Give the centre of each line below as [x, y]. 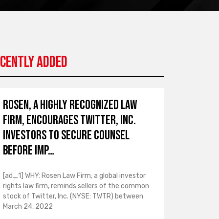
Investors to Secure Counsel [66, 136]
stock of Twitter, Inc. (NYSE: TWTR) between [73, 196]
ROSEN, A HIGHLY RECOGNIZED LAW [70, 105]
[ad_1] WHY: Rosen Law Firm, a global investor [74, 176]
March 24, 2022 [28, 207]
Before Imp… [28, 151]
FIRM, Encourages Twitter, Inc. [69, 120]
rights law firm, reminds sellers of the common [76, 186]
